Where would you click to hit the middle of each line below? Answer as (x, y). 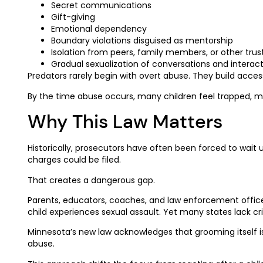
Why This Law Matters (125, 122)
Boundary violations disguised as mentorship (142, 41)
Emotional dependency (99, 29)
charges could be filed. (74, 160)
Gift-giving (73, 17)
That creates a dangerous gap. (91, 180)
